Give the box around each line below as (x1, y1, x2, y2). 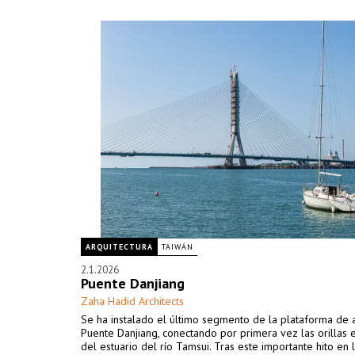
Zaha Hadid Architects (81, 294, 184, 308)
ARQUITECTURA (86, 242, 153, 252)
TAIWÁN (162, 242, 193, 252)
